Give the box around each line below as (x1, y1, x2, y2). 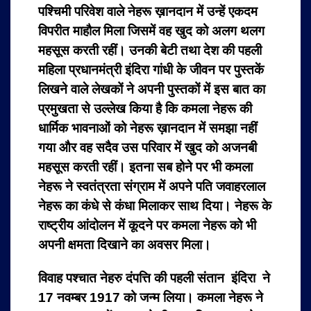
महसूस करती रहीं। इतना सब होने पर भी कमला (38, 160, 253, 175)
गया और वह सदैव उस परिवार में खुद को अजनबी (38, 140, 257, 155)
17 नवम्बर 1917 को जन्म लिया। (38, 290, 197, 305)
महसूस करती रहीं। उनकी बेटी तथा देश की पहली (38, 43, 262, 58)
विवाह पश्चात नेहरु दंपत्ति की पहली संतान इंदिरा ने (38, 271, 270, 286)
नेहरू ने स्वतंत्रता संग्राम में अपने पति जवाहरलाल (38, 179, 265, 194)
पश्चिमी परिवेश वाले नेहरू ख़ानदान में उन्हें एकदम (38, 4, 258, 19)
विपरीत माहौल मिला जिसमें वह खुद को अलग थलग (38, 24, 264, 39)
